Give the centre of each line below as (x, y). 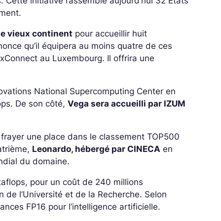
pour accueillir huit (110, 34)
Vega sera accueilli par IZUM (127, 104)
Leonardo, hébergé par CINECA (96, 149)
